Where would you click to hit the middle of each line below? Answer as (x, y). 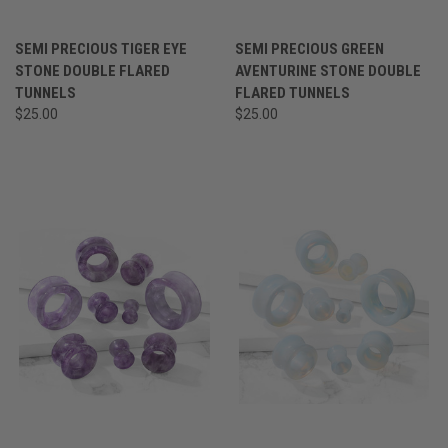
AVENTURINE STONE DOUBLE (327, 71)
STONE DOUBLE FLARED (92, 71)
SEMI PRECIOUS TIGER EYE (101, 49)
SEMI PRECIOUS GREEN (309, 49)
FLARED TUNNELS (292, 93)
